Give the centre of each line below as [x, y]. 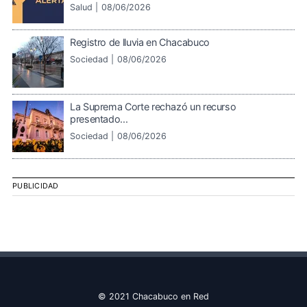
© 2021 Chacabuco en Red [153, 296]
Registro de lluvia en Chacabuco [140, 42]
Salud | [84, 7]
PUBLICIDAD [36, 186]
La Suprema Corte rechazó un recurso [153, 106]
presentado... [99, 119]
